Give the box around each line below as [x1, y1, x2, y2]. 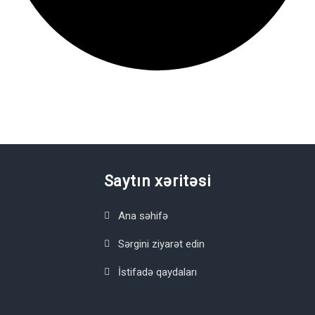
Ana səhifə [117, 210, 168, 222]
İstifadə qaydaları [117, 266, 197, 278]
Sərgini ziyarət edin [117, 238, 205, 250]
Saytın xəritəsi [103, 172, 212, 190]
